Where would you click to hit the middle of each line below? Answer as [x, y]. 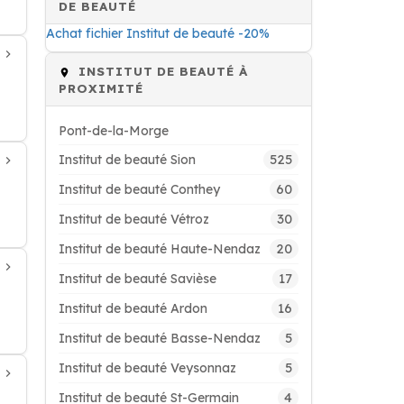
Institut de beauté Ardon [133, 308]
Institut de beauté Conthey [139, 189]
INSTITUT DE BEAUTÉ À [161, 71]
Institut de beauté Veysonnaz [147, 368]
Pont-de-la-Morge [114, 131]
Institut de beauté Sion [127, 160]
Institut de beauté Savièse [138, 279]
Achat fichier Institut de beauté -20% [158, 33]
